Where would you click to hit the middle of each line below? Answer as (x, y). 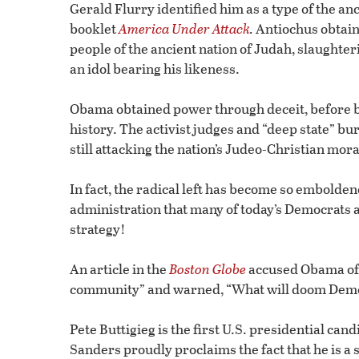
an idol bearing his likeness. (155, 69)
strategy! (98, 229)
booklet (94, 29)
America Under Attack (184, 29)
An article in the (119, 269)
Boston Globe (208, 269)
